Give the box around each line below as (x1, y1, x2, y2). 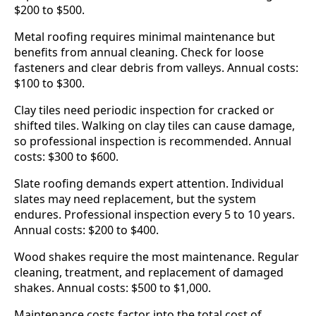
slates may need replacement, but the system (14, 191, 256, 207)
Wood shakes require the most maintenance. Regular (14, 249, 299, 265)
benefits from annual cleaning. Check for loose (14, 44, 264, 61)
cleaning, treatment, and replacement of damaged (14, 265, 284, 281)
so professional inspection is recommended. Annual (14, 133, 291, 150)
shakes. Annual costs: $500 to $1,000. (14, 280, 211, 296)
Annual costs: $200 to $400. (14, 222, 159, 238)
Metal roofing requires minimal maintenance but (14, 29, 275, 45)
